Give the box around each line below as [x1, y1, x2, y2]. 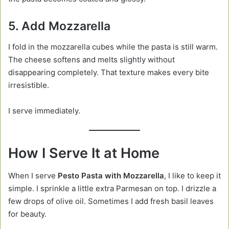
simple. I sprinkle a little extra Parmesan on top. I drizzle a [8, 184, 216, 194]
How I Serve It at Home [8, 144, 159, 162]
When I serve [8, 171, 58, 181]
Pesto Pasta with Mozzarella [58, 171, 164, 181]
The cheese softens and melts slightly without [8, 54, 175, 64]
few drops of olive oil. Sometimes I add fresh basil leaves [8, 196, 214, 207]
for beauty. [8, 209, 47, 219]
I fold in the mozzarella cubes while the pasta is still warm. [8, 41, 218, 52]
